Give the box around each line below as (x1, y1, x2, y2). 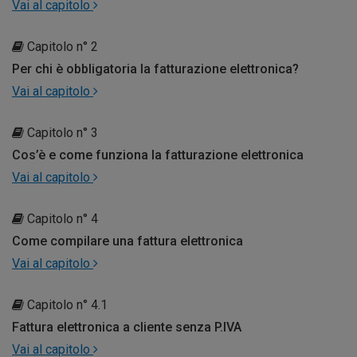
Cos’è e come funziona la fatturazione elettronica (12, 147, 304, 163)
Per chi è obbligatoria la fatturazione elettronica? (12, 61, 299, 76)
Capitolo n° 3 (24, 124, 98, 140)
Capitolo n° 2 (24, 38, 98, 54)
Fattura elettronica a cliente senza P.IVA (12, 319, 241, 335)
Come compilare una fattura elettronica (12, 233, 243, 249)
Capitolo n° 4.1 (24, 296, 108, 312)
